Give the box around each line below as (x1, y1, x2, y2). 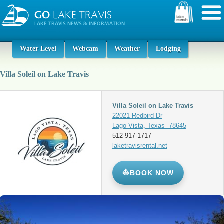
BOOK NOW (130, 169, 174, 177)
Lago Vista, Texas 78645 (112, 122, 186, 129)
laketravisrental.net (112, 142, 167, 149)
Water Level (20, 45, 56, 52)
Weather (114, 45, 140, 52)
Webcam (72, 45, 98, 52)
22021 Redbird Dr (112, 112, 162, 119)
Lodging (156, 45, 181, 52)
